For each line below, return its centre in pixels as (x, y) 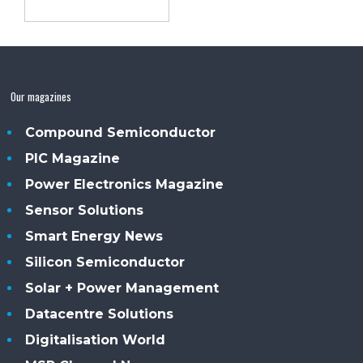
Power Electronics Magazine (125, 184)
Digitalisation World (96, 340)
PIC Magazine (73, 158)
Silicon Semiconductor (105, 262)
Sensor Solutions (85, 210)
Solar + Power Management (122, 288)
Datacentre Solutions (100, 314)
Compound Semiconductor (121, 132)
